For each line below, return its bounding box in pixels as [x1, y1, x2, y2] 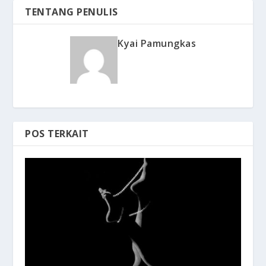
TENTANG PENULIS [25, 5, 118, 18]
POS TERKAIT [25, 126, 89, 140]
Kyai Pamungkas [118, 36, 196, 50]
